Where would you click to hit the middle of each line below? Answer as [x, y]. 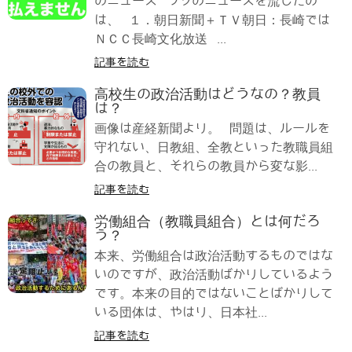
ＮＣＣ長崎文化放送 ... [160, 39]
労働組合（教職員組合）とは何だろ [207, 222]
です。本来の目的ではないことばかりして [214, 293]
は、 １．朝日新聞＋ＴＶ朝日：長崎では [212, 20]
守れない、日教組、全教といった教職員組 [214, 147]
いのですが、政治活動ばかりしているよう [214, 275]
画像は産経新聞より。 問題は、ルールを [212, 128]
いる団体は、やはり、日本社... [181, 312]
